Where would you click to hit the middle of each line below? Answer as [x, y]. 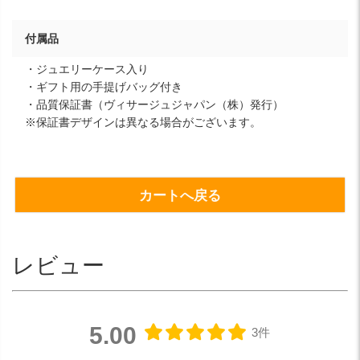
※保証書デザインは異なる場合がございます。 [143, 122]
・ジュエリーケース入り [87, 69]
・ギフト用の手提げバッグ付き [104, 86]
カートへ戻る [180, 196]
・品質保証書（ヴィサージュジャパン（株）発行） [154, 104]
